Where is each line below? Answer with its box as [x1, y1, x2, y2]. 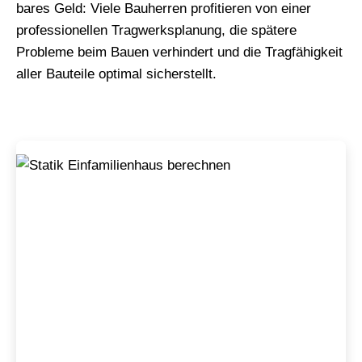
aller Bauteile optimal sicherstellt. [16, 66, 217, 82]
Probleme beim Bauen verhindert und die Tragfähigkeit [16, 44, 343, 60]
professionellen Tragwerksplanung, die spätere [16, 23, 297, 38]
